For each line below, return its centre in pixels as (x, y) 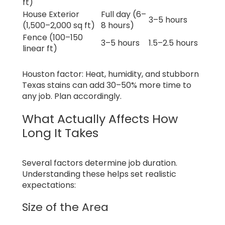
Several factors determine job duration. (100, 163)
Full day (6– (124, 14)
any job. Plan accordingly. (72, 96)
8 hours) (118, 25)
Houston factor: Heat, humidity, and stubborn (110, 74)
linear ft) (40, 48)
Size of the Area (65, 207)
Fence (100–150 (53, 37)
